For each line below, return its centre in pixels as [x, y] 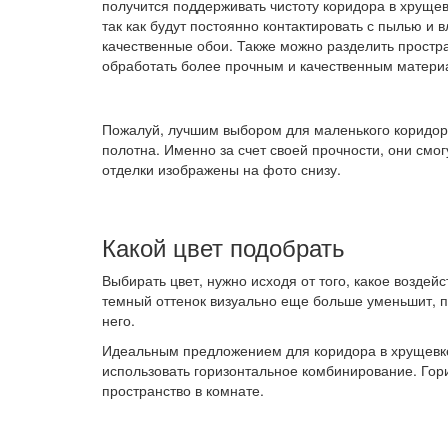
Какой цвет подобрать [223, 246]
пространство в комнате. [183, 389]
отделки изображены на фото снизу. [221, 169]
